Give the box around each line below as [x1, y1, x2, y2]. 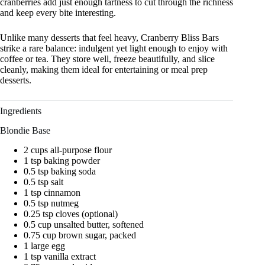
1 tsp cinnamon [24, 187, 80, 198]
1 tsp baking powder [24, 155, 100, 166]
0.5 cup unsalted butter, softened [24, 219, 144, 230]
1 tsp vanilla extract [24, 251, 96, 261]
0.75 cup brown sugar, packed [24, 230, 136, 240]
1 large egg [24, 240, 65, 251]
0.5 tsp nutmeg [24, 198, 79, 208]
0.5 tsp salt [24, 176, 63, 187]
